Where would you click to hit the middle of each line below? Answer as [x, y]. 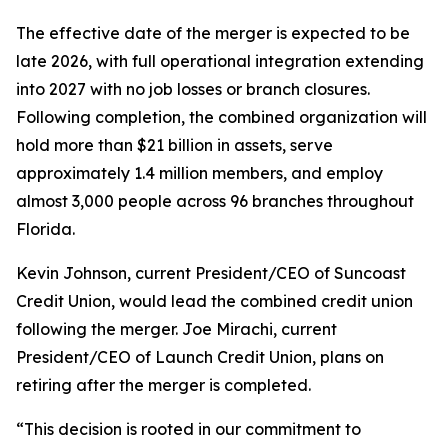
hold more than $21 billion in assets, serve [174, 145]
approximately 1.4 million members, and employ [199, 173]
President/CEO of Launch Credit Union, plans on [200, 357]
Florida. [45, 229]
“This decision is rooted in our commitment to [188, 429]
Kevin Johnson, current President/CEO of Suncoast [211, 273]
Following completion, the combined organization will [221, 117]
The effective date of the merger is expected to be [213, 33]
